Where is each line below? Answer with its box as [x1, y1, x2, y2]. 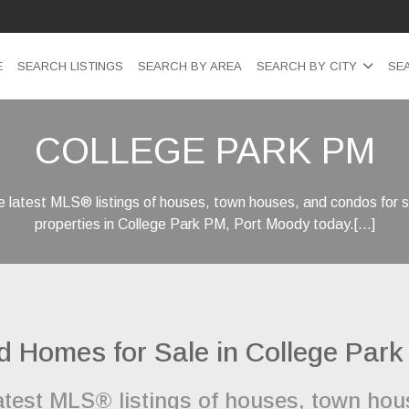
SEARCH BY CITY [257, 58, 357, 73]
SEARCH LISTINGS [17, 58, 123, 73]
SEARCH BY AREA [138, 58, 242, 73]
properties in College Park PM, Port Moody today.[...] [34, 216, 375, 232]
